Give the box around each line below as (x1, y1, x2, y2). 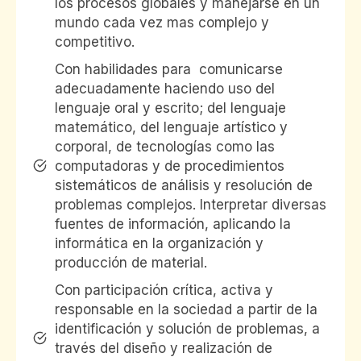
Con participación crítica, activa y (55, 281, 273, 298)
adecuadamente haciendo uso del (55, 80, 275, 97)
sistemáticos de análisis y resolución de (55, 176, 313, 193)
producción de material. (55, 254, 207, 271)
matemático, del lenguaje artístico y (55, 118, 288, 135)
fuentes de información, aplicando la (55, 215, 291, 232)
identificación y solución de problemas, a (55, 320, 320, 337)
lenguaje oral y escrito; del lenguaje (55, 99, 286, 116)
